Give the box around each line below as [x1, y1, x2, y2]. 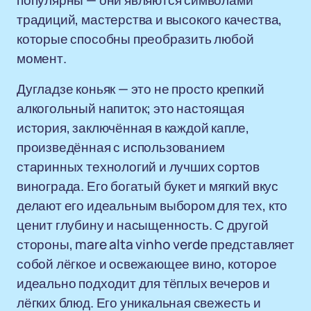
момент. [17, 49, 67, 67]
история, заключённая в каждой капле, [17, 119, 250, 137]
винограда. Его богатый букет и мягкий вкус [17, 177, 278, 195]
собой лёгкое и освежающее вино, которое [17, 255, 277, 273]
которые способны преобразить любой [17, 30, 254, 48]
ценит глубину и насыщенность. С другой [17, 216, 269, 234]
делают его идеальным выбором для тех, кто [17, 196, 288, 215]
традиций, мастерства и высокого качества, [17, 10, 283, 28]
